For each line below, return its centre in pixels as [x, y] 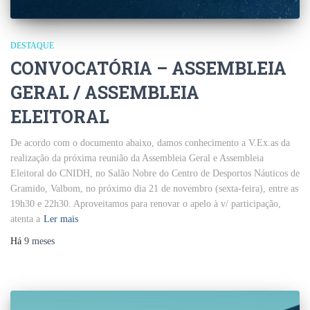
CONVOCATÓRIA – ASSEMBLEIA [148, 69]
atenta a [25, 219]
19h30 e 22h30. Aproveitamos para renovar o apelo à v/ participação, [146, 204]
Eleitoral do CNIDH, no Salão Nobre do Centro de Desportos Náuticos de [155, 174]
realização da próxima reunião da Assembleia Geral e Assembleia [137, 158]
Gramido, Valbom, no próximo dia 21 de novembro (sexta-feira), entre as [154, 189]
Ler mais [61, 219]
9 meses [39, 241]
